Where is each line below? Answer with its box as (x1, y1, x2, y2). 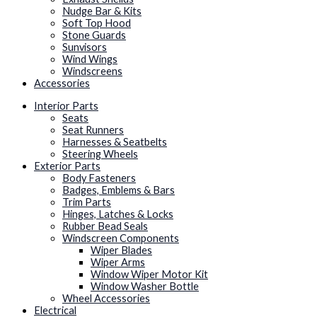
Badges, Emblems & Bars (62, 183, 175, 196)
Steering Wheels (62, 147, 138, 160)
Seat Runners (62, 123, 124, 136)
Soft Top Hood (62, 17, 131, 30)
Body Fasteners (62, 171, 136, 184)
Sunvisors (62, 41, 107, 54)
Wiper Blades (91, 243, 152, 256)
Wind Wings (62, 53, 117, 66)
